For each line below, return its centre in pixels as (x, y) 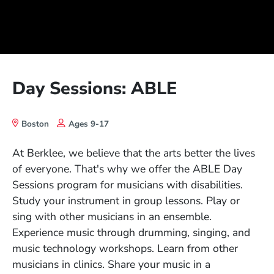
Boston (35, 124)
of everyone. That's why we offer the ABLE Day (127, 169)
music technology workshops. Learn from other (125, 249)
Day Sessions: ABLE (94, 88)
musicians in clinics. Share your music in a (111, 265)
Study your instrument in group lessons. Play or (126, 201)
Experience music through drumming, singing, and (131, 233)
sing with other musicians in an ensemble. (112, 217)
